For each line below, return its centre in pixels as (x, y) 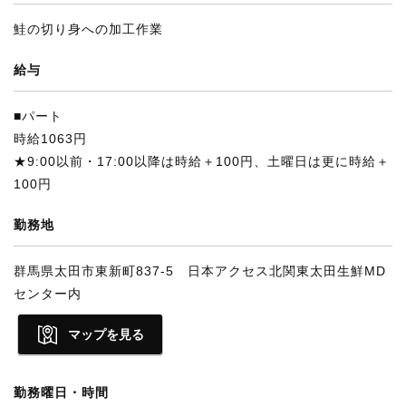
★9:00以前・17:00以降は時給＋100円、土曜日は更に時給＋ (202, 161)
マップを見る (106, 334)
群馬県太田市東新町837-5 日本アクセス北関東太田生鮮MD (200, 271)
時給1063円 (50, 139)
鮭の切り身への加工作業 (88, 29)
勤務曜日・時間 (61, 392)
